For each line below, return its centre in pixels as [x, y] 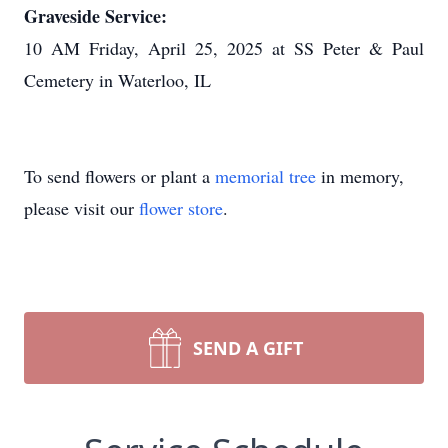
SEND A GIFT [248, 348]
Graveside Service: [95, 16]
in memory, [360, 176]
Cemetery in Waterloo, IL [117, 80]
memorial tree [265, 176]
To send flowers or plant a [119, 176]
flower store [181, 208]
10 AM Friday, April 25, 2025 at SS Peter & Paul [224, 48]
